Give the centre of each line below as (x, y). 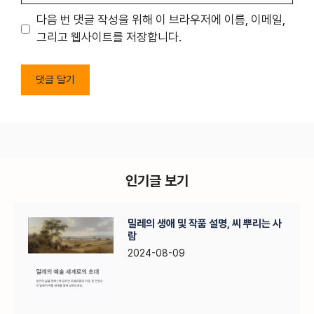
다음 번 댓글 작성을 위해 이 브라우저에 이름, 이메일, (161, 20)
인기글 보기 (157, 180)
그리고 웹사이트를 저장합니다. (109, 37)
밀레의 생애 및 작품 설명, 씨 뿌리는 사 (204, 223)
